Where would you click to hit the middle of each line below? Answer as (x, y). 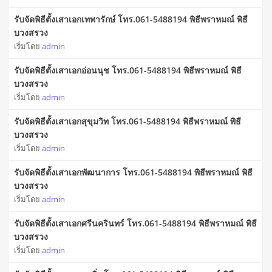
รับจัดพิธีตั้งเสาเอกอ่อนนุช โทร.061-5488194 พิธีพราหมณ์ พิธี (128, 70)
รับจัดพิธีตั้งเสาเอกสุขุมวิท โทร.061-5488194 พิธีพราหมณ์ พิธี (127, 121)
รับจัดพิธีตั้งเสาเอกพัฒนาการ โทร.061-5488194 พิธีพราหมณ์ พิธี (133, 172)
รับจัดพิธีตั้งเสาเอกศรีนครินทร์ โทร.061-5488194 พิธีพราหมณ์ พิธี (135, 223)
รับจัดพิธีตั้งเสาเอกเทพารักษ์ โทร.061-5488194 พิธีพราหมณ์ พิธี (131, 19)
